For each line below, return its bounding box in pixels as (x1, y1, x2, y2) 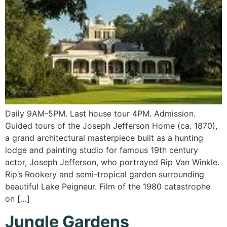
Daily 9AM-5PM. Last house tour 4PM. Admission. (5, 108, 196, 119)
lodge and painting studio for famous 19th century (5, 145, 198, 156)
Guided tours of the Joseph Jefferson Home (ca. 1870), (5, 121, 217, 131)
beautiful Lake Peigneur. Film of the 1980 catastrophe (5, 181, 210, 192)
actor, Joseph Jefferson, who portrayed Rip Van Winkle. (5, 157, 219, 168)
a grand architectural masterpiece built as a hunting (5, 133, 203, 143)
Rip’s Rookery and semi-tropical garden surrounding (5, 169, 204, 180)
